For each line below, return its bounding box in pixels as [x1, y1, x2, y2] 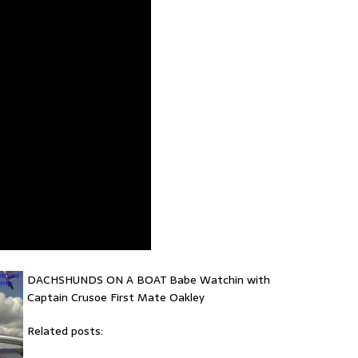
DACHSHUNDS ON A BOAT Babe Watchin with [27, 271, 270, 289]
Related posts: [27, 322, 103, 340]
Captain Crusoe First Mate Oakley [27, 288, 205, 307]
